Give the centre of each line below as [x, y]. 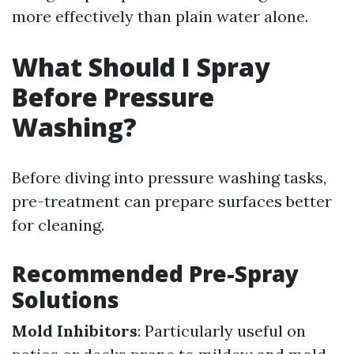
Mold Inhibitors [75, 331]
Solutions [66, 299]
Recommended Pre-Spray [155, 273]
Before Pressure [113, 97]
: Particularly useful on [222, 331]
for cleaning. [58, 225]
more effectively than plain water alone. [160, 16]
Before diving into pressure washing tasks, [169, 177]
